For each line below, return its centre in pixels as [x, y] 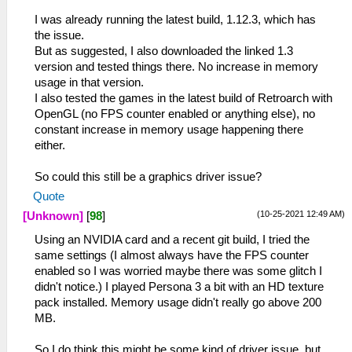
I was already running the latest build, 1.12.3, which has [175, 20]
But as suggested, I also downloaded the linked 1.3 [164, 51]
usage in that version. [89, 82]
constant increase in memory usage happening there [169, 130]
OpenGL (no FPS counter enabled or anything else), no [175, 114]
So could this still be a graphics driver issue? [148, 177]
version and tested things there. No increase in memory [176, 67]
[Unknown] [53, 216]
